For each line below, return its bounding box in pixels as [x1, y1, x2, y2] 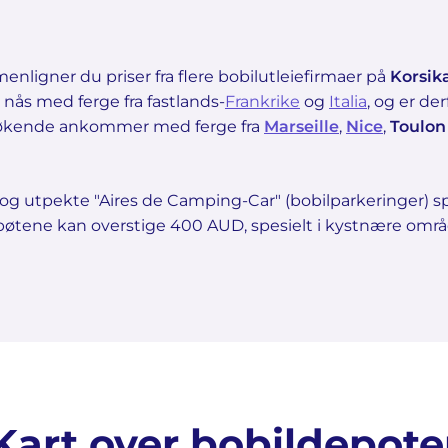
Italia [329, 92, 367, 111]
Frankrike [225, 92, 300, 111]
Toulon [390, 117, 446, 136]
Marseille [264, 117, 339, 136]
